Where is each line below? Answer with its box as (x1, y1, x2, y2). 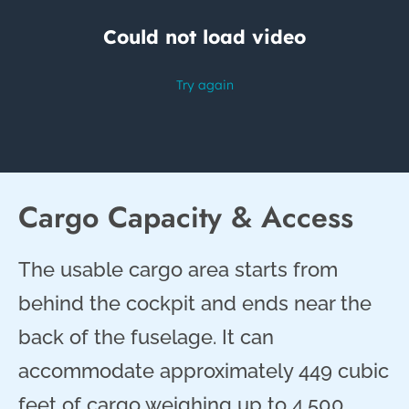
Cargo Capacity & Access (18, 195, 353, 238)
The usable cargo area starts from (18, 257, 338, 281)
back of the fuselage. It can (18, 324, 274, 349)
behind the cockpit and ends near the (18, 290, 372, 315)
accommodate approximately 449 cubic (18, 358, 389, 383)
